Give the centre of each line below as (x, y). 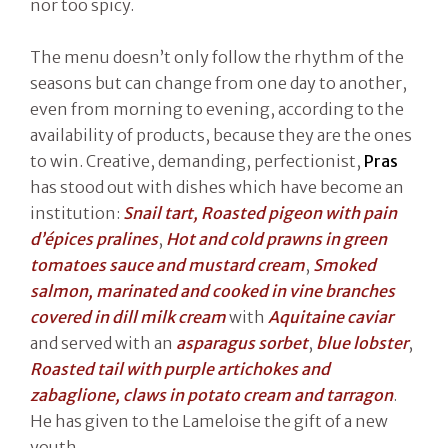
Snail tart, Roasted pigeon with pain (260, 212)
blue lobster (362, 342)
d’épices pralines (94, 238)
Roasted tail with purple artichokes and (180, 368)
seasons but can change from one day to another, (218, 82)
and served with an (103, 342)
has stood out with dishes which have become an (217, 186)
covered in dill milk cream (128, 316)
